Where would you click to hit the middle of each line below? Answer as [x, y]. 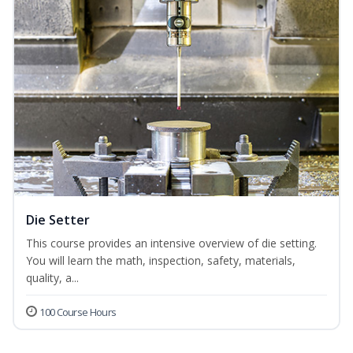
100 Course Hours [78, 312]
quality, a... [52, 278]
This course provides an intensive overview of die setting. [171, 243]
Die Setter [58, 220]
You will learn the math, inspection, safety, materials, [161, 261]
